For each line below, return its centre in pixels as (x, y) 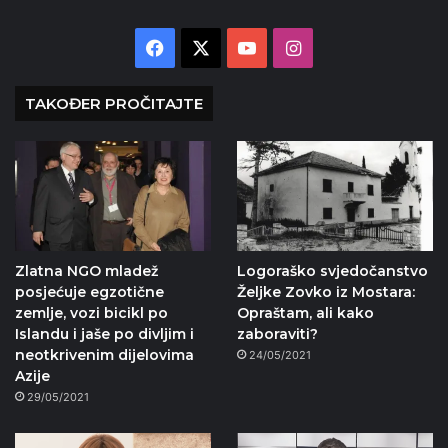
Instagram (343, 47)
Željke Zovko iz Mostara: (325, 292)
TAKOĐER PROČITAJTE (114, 103)
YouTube (292, 47)
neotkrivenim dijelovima (104, 355)
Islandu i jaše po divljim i (104, 334)
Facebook (206, 47)
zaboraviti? (277, 334)
